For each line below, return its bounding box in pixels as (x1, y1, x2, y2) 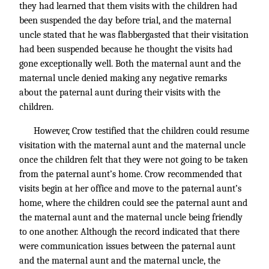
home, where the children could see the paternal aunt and (19, 198, 247, 208)
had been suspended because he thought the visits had (19, 44, 232, 55)
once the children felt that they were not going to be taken (19, 154, 248, 165)
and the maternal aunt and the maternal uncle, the (19, 255, 220, 266)
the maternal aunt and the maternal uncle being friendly (19, 212, 243, 223)
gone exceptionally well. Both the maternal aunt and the (19, 58, 241, 69)
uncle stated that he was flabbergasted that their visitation (19, 29, 249, 40)
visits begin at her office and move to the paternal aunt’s (19, 183, 241, 194)
